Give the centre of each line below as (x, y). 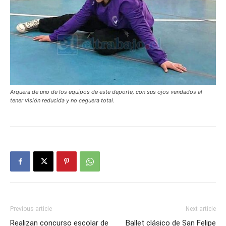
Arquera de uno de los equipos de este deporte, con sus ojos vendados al (106, 92)
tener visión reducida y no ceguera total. (62, 101)
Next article (201, 209)
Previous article (31, 209)
